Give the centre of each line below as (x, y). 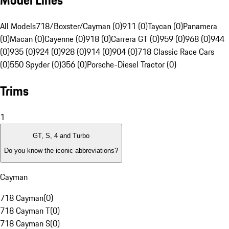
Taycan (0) (165, 26)
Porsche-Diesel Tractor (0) (132, 65)
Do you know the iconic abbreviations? (61, 150)
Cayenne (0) (65, 39)
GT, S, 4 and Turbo (61, 136)
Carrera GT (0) (135, 39)
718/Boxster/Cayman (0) (79, 26)
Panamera (200, 26)
